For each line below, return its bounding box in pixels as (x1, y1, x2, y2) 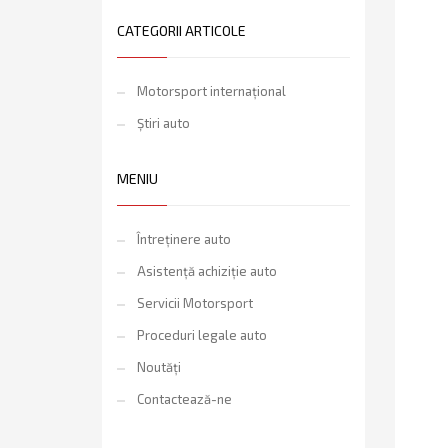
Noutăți (137, 359, 181, 375)
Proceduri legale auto (137, 327, 267, 343)
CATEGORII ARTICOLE (117, 22, 246, 39)
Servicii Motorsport (137, 295, 253, 311)
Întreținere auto (137, 231, 231, 247)
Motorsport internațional (137, 83, 286, 99)
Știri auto (137, 115, 190, 131)
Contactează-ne (137, 391, 232, 407)
